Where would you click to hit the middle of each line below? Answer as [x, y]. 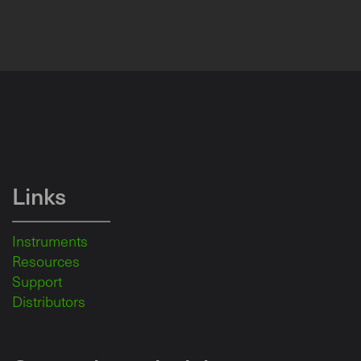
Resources [46, 261]
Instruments [50, 241]
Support [37, 282]
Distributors [49, 302]
